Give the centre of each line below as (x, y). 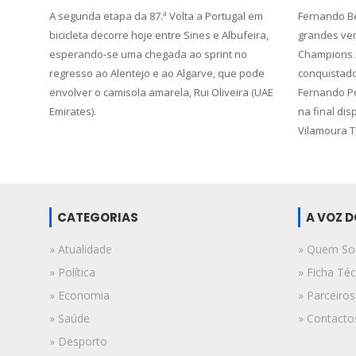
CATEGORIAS (98, 217)
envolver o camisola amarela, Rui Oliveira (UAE (161, 92)
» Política (72, 272)
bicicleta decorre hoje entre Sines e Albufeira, (159, 35)
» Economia (79, 295)
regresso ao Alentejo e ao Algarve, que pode (157, 73)
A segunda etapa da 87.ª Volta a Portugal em (156, 16)
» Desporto (78, 341)
